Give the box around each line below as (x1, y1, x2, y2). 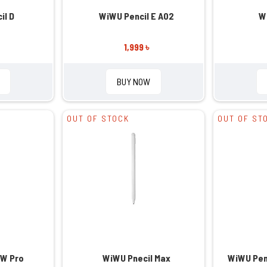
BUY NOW (116, 75, 150, 87)
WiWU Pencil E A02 (98, 10, 174, 21)
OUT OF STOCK (67, 113, 130, 123)
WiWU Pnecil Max (102, 252, 170, 263)
